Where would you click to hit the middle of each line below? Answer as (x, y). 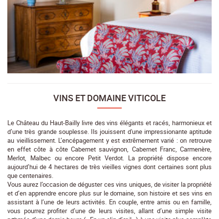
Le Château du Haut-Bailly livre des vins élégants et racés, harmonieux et (109, 123)
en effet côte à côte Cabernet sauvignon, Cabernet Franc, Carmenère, (109, 149)
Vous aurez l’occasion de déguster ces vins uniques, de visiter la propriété (109, 185)
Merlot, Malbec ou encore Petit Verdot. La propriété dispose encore (109, 158)
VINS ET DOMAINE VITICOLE (109, 98)
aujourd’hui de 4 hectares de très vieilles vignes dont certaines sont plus (109, 167)
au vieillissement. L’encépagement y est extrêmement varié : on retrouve (109, 141)
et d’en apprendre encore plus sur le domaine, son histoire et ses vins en (109, 193)
